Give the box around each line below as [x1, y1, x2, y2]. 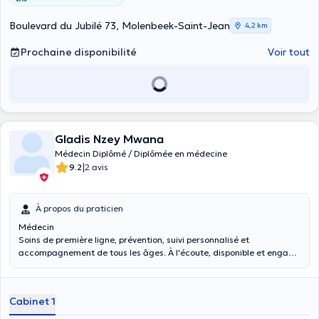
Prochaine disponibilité [21, 46, 137, 58]
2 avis [85, 162, 108, 172]
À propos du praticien [36, 203, 123, 214]
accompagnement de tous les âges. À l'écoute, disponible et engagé [19, 247, 299, 258]
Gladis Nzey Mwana [55, 132, 164, 146]
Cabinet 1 [9, 295, 56, 308]
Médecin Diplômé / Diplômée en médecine [55, 148, 227, 159]
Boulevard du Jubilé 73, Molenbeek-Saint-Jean [9, 19, 230, 32]
